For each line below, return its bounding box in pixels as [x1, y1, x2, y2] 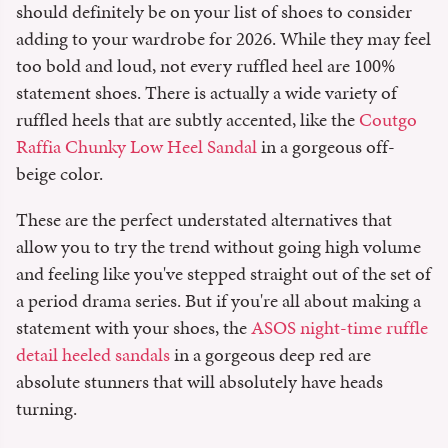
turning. [16, 394, 81, 422]
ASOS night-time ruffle [251, 313, 428, 341]
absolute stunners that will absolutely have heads [16, 367, 383, 395]
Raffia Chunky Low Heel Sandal [16, 132, 257, 160]
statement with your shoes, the [16, 313, 251, 341]
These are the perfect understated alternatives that [16, 205, 392, 233]
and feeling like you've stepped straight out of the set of [16, 259, 431, 287]
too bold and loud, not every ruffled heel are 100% [16, 51, 395, 79]
